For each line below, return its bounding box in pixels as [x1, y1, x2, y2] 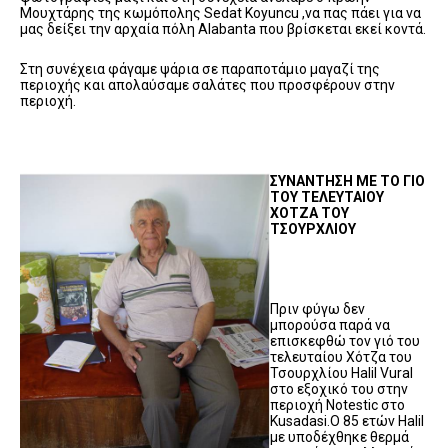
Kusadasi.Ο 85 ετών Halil [270, 412, 424, 429]
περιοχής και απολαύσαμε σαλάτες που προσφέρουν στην [20, 76, 395, 93]
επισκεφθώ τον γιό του [270, 332, 420, 349]
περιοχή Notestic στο [270, 396, 405, 413]
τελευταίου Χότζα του [270, 348, 412, 365]
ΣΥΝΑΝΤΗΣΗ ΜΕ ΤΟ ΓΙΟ [270, 172, 425, 189]
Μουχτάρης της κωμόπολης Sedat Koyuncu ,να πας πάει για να [20, 4, 421, 21]
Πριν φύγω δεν [270, 300, 365, 317]
